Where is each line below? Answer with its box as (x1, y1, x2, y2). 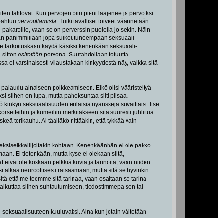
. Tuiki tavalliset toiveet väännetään (56, 18, 149, 25)
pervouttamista (17, 18, 56, 25)
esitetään (18, 51, 42, 58)
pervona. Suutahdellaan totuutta (42, 51, 128, 58)
